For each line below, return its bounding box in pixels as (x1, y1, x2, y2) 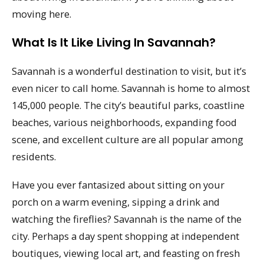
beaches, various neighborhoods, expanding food (12, 115, 237, 129)
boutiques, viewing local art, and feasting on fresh (12, 246, 240, 260)
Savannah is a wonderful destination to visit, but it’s (12, 64, 246, 78)
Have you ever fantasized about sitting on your (12, 178, 225, 192)
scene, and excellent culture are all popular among (12, 132, 243, 146)
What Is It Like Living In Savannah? (12, 34, 216, 51)
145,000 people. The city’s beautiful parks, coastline (12, 98, 245, 112)
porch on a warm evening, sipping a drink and (12, 195, 220, 209)
